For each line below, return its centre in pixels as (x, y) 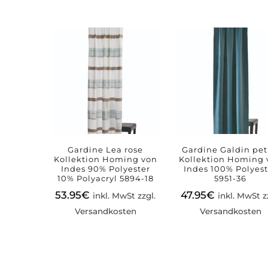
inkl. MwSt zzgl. (124, 195)
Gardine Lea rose (106, 149)
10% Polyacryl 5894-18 (105, 178)
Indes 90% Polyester (105, 168)
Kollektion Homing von (105, 159)
